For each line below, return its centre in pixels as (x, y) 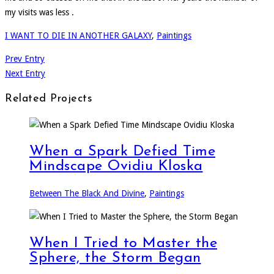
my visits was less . (39, 12)
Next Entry (25, 73)
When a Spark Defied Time (122, 151)
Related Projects (49, 98)
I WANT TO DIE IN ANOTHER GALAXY (78, 35)
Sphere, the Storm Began (115, 258)
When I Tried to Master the (123, 243)
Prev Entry (25, 58)
